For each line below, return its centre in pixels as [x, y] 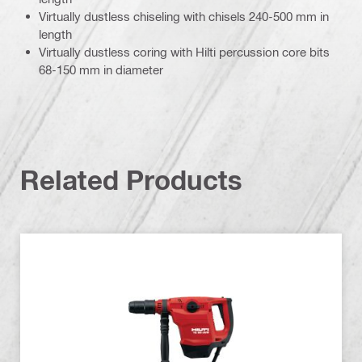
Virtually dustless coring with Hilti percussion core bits [184, 51]
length [55, 34]
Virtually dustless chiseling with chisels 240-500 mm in [184, 16]
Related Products [131, 179]
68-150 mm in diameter [101, 69]
